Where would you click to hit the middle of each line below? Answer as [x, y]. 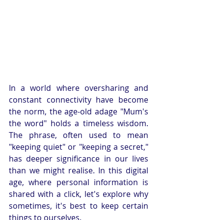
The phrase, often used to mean [79, 135]
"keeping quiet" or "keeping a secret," [79, 147]
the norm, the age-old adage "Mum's [79, 112]
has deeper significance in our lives [79, 159]
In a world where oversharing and [79, 88]
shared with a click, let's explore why [79, 194]
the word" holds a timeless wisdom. [79, 124]
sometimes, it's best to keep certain [79, 206]
